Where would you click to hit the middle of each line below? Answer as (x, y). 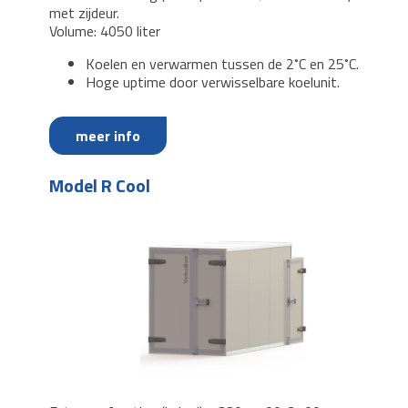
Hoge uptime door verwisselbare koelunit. (213, 82)
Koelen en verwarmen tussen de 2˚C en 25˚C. (222, 64)
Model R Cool (100, 185)
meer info (108, 136)
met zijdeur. (84, 13)
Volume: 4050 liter (107, 31)
